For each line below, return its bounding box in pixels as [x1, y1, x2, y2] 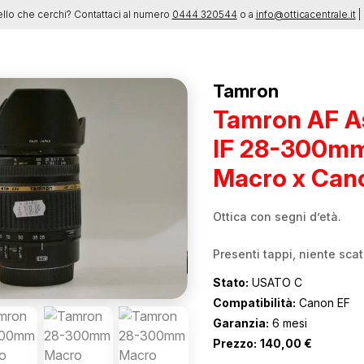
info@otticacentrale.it [255, 8, 356, 20]
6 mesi [268, 316, 307, 330]
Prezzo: [212, 336, 257, 350]
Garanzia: [212, 316, 269, 330]
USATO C [248, 275, 302, 289]
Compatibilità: [212, 296, 296, 310]
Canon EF [295, 296, 350, 310]
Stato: [212, 275, 249, 289]
